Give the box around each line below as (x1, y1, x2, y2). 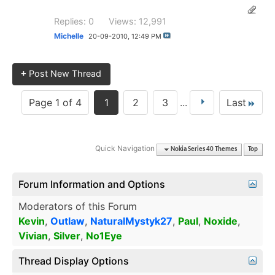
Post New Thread (26, 68, 102, 79)
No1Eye (86, 230, 122, 242)
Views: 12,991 (109, 15, 166, 26)
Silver (53, 230, 80, 242)
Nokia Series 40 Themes (171, 146, 238, 153)
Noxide (204, 215, 238, 228)
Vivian (18, 230, 48, 242)
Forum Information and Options (18, 178, 165, 191)
